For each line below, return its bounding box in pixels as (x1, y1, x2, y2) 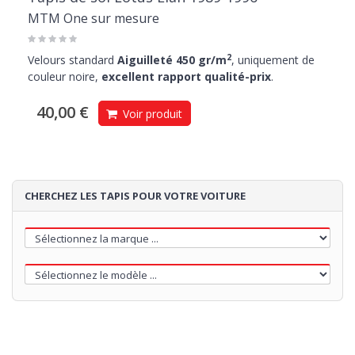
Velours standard (28, 52, 117, 68)
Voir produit (120, 106, 182, 122)
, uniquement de (231, 52, 315, 68)
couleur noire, (28, 69, 101, 85)
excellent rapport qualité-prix (101, 69, 271, 85)
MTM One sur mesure (28, 10, 159, 28)
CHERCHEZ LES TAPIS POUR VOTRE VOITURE (25, 189, 246, 204)
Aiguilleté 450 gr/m (117, 52, 227, 68)
